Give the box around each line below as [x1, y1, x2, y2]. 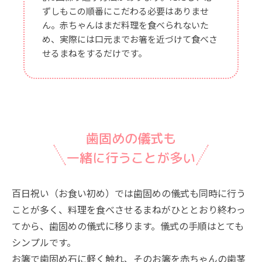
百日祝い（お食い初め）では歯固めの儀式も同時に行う [12, 185, 246, 200]
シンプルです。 [12, 235, 76, 249]
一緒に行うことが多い [67, 148, 195, 167]
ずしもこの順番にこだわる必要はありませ [42, 4, 209, 17]
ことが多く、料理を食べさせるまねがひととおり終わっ [12, 202, 246, 216]
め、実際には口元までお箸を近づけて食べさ [42, 32, 218, 45]
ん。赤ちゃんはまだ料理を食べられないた [42, 18, 209, 31]
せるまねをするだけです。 [42, 46, 147, 59]
